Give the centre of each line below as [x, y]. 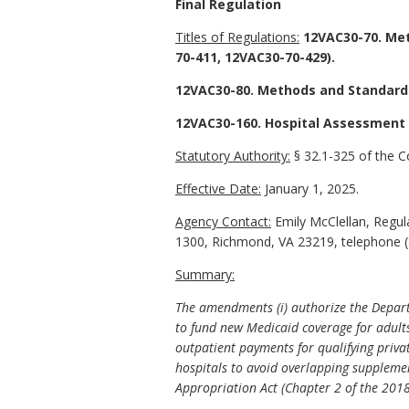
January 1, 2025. [310, 189]
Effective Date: [218, 189]
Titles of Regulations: [237, 37]
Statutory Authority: [233, 156]
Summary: [205, 275]
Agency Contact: [223, 222]
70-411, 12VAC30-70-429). [255, 58]
